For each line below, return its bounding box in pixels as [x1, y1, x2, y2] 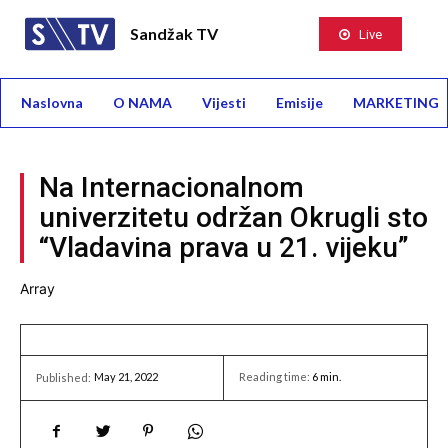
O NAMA [113, 94, 172, 111]
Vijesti [202, 94, 246, 111]
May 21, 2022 [94, 370, 158, 384]
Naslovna [21, 94, 83, 111]
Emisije [276, 94, 323, 111]
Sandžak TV [130, 23, 218, 43]
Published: [36, 371, 91, 384]
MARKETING [353, 94, 439, 111]
